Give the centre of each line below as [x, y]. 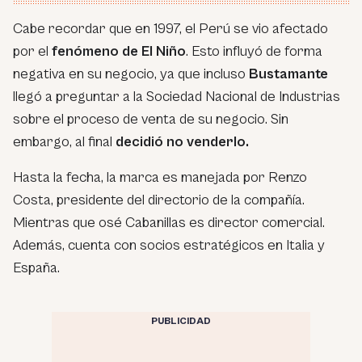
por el [32, 52]
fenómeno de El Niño [119, 52]
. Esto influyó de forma [254, 52]
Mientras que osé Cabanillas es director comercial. [169, 223]
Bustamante [288, 74]
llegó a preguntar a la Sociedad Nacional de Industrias [177, 97]
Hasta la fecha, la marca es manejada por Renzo [160, 178]
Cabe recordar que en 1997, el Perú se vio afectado [170, 29]
